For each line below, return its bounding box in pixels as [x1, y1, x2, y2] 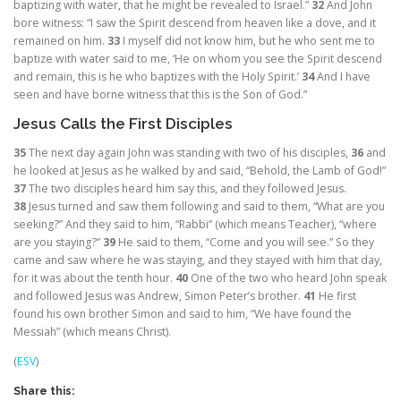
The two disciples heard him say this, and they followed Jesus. [29, 181, 346, 197]
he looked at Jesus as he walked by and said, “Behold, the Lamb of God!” [13, 163, 386, 179]
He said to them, [118, 235, 206, 251]
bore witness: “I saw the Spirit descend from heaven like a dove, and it [13, 14, 376, 30]
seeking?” [13, 217, 63, 233]
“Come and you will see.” [206, 235, 333, 251]
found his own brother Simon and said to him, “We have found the [13, 306, 352, 322]
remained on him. [13, 32, 107, 48]
